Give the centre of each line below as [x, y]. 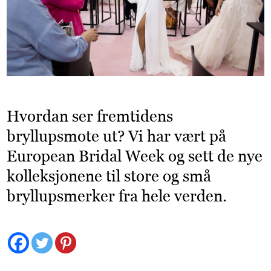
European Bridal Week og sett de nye [135, 156]
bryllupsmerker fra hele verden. [117, 196]
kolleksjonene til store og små [109, 176]
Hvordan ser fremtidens [90, 116]
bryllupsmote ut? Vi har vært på [117, 136]
